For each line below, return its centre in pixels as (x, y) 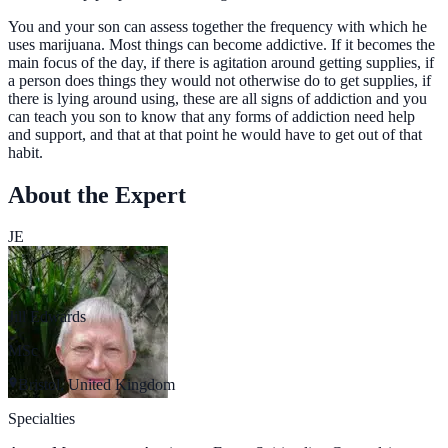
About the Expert (97, 194)
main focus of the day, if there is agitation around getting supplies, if (221, 62)
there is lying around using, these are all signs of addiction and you (217, 98)
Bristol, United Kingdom (96, 385)
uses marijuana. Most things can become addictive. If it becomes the (221, 44)
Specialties (41, 419)
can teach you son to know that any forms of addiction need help (211, 116)
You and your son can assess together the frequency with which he (217, 26)
